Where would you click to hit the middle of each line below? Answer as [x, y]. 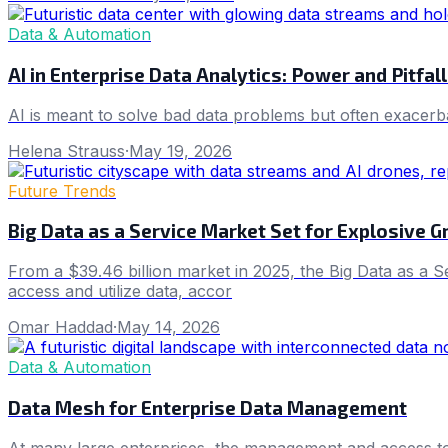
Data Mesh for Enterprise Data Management [207, 407]
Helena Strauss [66, 150]
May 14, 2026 [168, 327]
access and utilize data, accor [120, 291]
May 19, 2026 [180, 150]
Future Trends [62, 190]
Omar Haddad [60, 327]
